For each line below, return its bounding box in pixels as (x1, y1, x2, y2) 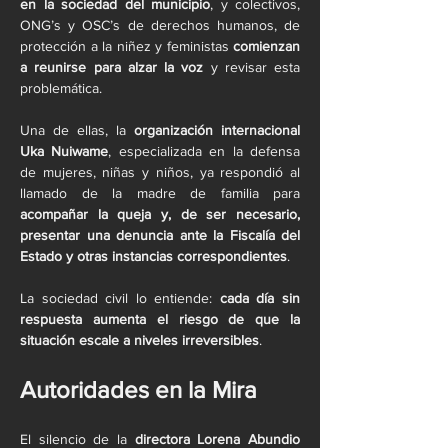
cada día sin (219, 290, 301, 306)
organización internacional (134, 122, 300, 138)
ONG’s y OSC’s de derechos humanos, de (20, 17, 300, 33)
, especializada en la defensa (108, 143, 301, 159)
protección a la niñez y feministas (20, 38, 233, 54)
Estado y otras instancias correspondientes (20, 248, 287, 264)
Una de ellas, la (20, 122, 134, 138)
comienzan (233, 38, 300, 54)
